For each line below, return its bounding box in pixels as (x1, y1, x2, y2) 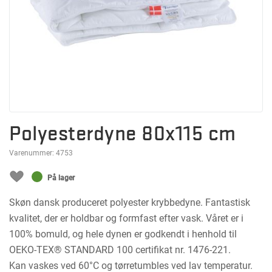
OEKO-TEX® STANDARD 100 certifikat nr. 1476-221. (9, 244, 231, 256)
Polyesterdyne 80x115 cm (9, 121, 236, 145)
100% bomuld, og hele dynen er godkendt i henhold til (9, 228, 237, 240)
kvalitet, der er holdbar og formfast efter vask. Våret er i (9, 212, 243, 224)
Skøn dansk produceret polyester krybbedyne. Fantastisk (9, 197, 250, 208)
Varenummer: (9, 149, 56, 157)
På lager (47, 174, 75, 182)
